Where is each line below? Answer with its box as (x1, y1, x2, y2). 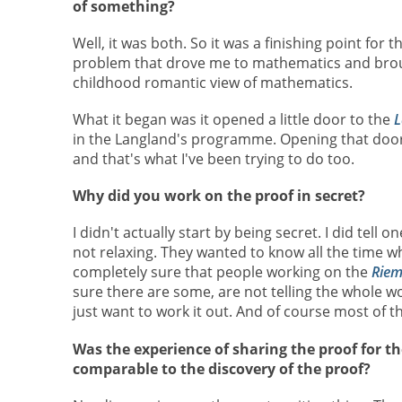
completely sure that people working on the (72, 262, 371, 283)
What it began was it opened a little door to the (72, 109, 394, 130)
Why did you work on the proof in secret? (72, 186, 365, 206)
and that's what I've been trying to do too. (72, 149, 354, 170)
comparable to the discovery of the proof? (72, 358, 371, 379)
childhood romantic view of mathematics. (72, 72, 353, 92)
